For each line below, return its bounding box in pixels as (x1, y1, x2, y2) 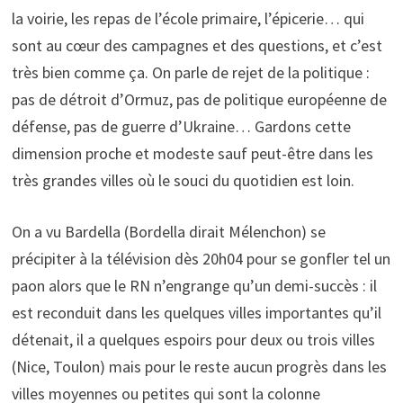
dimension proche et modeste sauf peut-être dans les (11, 142, 373, 164)
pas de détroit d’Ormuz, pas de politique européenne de (11, 88, 387, 110)
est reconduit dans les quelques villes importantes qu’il (11, 301, 381, 323)
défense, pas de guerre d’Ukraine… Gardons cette (11, 115, 351, 137)
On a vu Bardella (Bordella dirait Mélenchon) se (11, 220, 326, 242)
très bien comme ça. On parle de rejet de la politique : (11, 61, 370, 83)
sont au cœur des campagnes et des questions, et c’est (11, 34, 382, 56)
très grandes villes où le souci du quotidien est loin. (11, 169, 358, 191)
